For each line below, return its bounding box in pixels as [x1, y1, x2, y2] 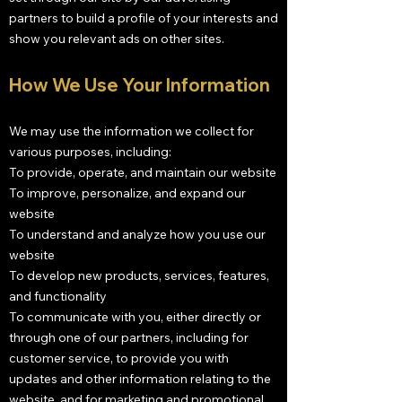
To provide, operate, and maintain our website [9, 164, 276, 180]
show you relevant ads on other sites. [9, 31, 224, 47]
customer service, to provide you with [9, 350, 229, 366]
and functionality [9, 288, 107, 304]
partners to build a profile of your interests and [9, 10, 278, 26]
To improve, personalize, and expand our [9, 185, 246, 201]
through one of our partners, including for [9, 329, 249, 345]
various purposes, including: [9, 144, 171, 160]
